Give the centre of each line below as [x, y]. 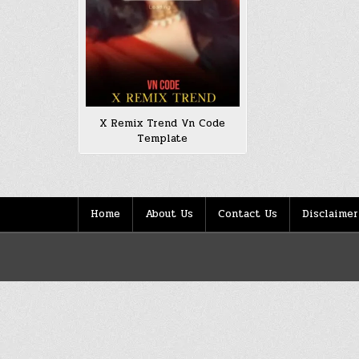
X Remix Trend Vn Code [163, 123]
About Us [169, 214]
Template [163, 138]
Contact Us [248, 214]
